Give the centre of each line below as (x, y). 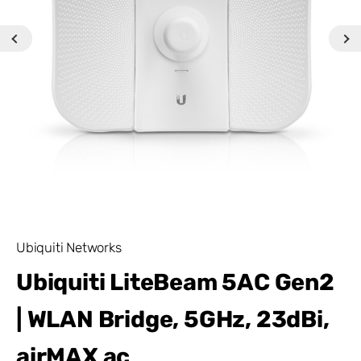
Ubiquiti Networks (69, 247)
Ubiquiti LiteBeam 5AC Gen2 (175, 282)
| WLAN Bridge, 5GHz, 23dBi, (173, 319)
